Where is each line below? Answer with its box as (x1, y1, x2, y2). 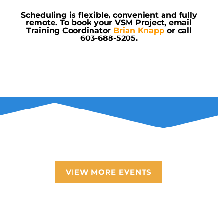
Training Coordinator (26, 26, 113, 36)
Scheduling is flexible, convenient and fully (20, 10, 197, 20)
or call (166, 26, 192, 36)
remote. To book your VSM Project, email (26, 18, 192, 28)
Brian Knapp (113, 26, 164, 36)
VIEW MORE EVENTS (66, 167, 152, 177)
